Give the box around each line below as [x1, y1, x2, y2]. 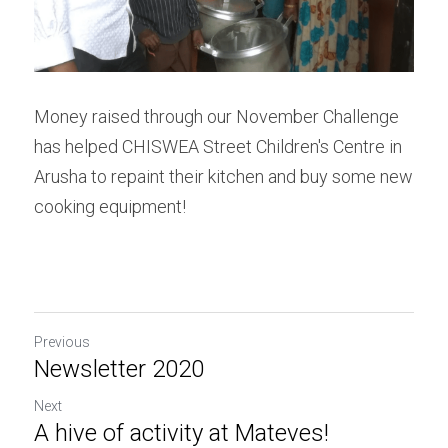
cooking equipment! [34, 196, 186, 217]
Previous [34, 334, 90, 350]
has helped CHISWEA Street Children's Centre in [34, 136, 402, 157]
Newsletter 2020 [34, 355, 204, 383]
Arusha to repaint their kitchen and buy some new [34, 166, 413, 187]
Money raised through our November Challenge [34, 106, 399, 127]
